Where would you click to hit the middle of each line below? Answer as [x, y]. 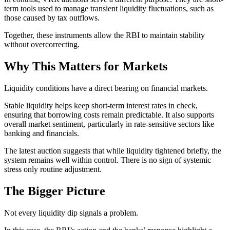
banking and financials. [42, 133]
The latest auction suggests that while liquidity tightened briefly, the [113, 150]
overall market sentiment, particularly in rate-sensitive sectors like [109, 124]
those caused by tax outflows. [52, 18]
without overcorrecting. [42, 45]
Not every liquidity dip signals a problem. [71, 213]
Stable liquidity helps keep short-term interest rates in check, [101, 105]
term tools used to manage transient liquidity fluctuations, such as [109, 9]
